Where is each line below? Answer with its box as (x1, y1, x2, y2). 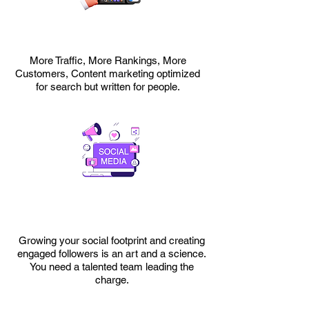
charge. (94, 274, 129, 286)
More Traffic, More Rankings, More (29, 54, 186, 66)
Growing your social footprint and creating (19, 235, 205, 246)
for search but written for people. (35, 81, 180, 92)
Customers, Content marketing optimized (15, 68, 200, 79)
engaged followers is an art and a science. (17, 248, 206, 259)
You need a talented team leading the (30, 261, 194, 272)
